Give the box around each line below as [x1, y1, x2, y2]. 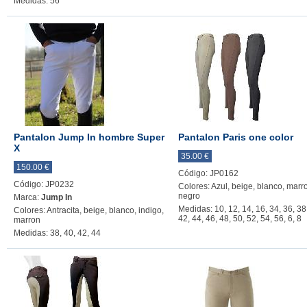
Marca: [14, 193, 41, 202]
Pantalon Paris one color [178, 132, 293, 143]
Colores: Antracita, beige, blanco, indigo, [14, 206, 164, 215]
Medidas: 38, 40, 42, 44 [14, 228, 101, 238]
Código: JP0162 [178, 169, 238, 178]
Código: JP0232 [14, 180, 74, 189]
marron [14, 215, 40, 225]
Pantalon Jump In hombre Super [14, 132, 164, 143]
